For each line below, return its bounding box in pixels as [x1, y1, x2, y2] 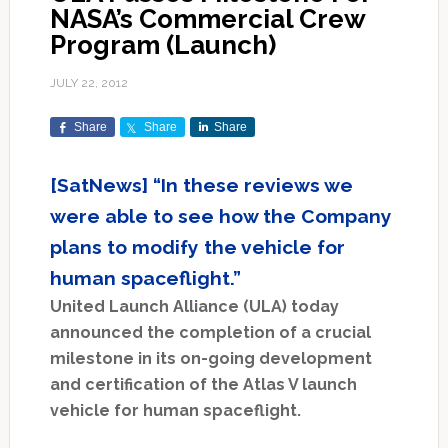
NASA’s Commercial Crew [49, 4, 365, 35]
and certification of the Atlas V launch [49, 375, 357, 395]
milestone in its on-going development [49, 349, 372, 369]
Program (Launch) [49, 30, 276, 61]
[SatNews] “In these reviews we [49, 174, 353, 197]
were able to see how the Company [49, 205, 392, 228]
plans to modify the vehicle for [49, 236, 345, 259]
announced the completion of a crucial [49, 323, 371, 343]
